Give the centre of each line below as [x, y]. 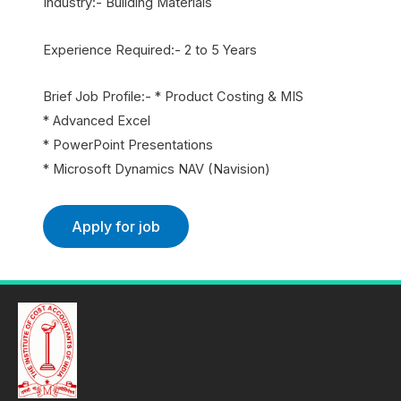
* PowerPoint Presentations [128, 145]
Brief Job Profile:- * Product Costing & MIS [173, 97]
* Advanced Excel [96, 121]
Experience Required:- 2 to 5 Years [149, 50]
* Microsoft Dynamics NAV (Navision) [156, 170]
